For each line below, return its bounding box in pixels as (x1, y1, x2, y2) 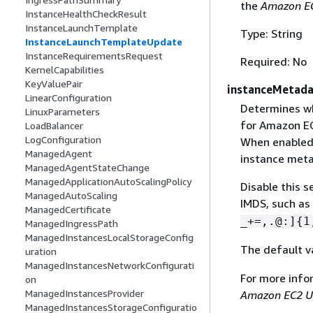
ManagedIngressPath (25, 217, 118, 230)
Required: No (240, 54, 307, 68)
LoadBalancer (25, 119, 83, 132)
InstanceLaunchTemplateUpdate (25, 36, 182, 48)
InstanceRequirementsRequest (25, 50, 163, 62)
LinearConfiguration (25, 92, 112, 104)
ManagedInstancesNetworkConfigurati (25, 259, 194, 272)
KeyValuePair (25, 78, 82, 90)
